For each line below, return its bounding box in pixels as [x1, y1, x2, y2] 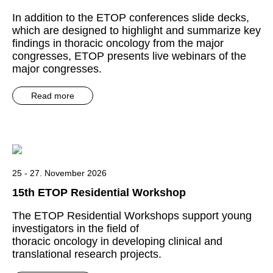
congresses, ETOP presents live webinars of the [12, 50, 246, 62]
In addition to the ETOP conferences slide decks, [12, 12, 249, 24]
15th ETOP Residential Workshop [12, 186, 186, 199]
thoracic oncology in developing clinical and [12, 235, 222, 247]
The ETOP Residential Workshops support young [12, 210, 252, 222]
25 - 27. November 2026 [12, 168, 107, 178]
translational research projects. [12, 248, 161, 260]
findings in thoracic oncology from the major [12, 37, 224, 49]
